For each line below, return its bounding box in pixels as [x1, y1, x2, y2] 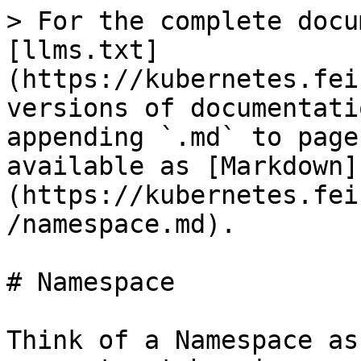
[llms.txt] [6, 35, 160, 64]
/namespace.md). [6, 210, 236, 239]
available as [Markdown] [6, 151, 359, 180]
